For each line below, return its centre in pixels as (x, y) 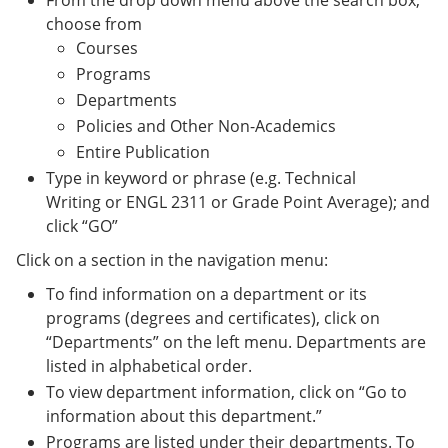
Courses (107, 48)
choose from (94, 24)
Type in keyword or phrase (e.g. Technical (201, 178)
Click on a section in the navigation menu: (172, 260)
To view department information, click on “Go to (226, 392)
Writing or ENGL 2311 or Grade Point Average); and (238, 202)
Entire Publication (143, 152)
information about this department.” (184, 416)
